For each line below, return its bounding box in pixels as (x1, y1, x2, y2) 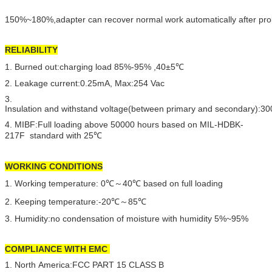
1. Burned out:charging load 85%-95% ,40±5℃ (5, 61, 184, 72)
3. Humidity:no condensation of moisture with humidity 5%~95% (5, 213, 248, 223)
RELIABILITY (5, 44, 58, 55)
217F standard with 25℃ (5, 130, 104, 140)
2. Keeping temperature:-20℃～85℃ (5, 196, 146, 206)
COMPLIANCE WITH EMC (5, 243, 110, 254)
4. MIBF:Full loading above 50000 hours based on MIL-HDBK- (5, 119, 243, 129)
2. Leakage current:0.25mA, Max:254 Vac (5, 78, 165, 88)
